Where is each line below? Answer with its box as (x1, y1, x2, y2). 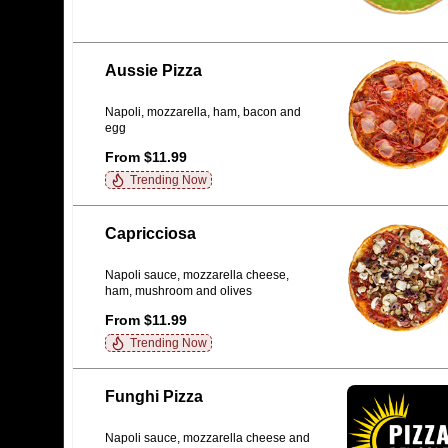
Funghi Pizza (105, 388, 203, 405)
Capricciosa (105, 225, 196, 242)
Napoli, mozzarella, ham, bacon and (105, 105, 301, 120)
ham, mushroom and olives (105, 284, 252, 299)
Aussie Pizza (105, 62, 202, 79)
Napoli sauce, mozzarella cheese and (105, 431, 310, 446)
